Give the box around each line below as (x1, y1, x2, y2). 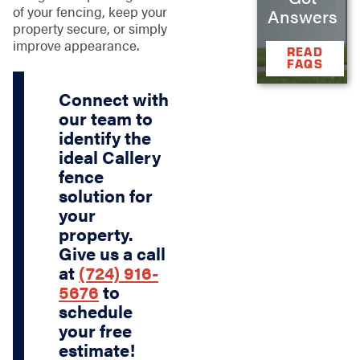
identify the (59, 125, 152, 149)
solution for (59, 182, 153, 207)
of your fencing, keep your (12, 2, 167, 22)
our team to (59, 105, 153, 130)
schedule (59, 298, 133, 323)
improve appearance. (12, 35, 139, 55)
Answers (267, 4, 337, 29)
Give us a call (59, 240, 166, 265)
